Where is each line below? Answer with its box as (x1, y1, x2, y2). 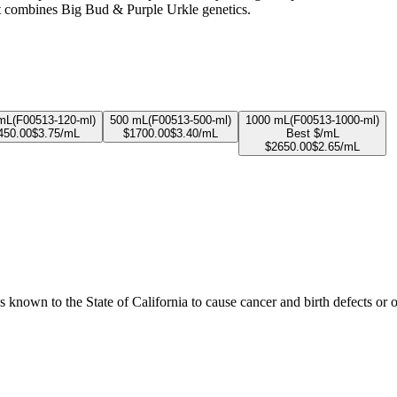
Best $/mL (285, 126, 339, 140)
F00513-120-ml (16, 113, 92, 127)
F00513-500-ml (152, 113, 228, 127)
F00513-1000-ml (293, 113, 376, 127)
